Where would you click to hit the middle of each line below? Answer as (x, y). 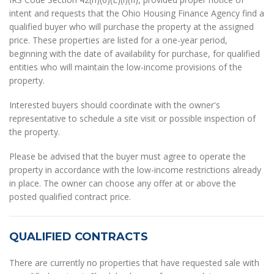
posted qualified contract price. (70, 197)
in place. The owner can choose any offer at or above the (123, 183)
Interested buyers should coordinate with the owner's (115, 105)
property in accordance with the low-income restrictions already (135, 170)
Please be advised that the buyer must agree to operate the (128, 157)
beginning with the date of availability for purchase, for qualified (135, 54)
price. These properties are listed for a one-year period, (118, 40)
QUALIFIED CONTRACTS (79, 237)
